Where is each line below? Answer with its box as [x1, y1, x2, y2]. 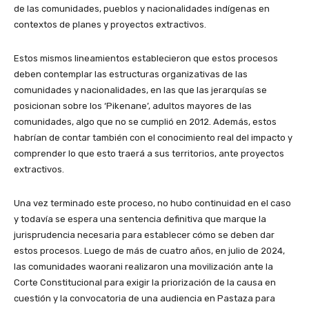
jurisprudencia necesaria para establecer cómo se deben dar [14, 229, 275, 240]
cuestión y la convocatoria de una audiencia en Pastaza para [14, 292, 275, 303]
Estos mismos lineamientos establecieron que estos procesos [14, 52, 278, 63]
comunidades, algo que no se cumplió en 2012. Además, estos [14, 116, 277, 127]
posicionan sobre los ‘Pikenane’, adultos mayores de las [14, 100, 252, 111]
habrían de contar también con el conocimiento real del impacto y [14, 132, 292, 143]
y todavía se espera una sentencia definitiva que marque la [14, 213, 266, 224]
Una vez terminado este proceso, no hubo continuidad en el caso [14, 197, 291, 208]
